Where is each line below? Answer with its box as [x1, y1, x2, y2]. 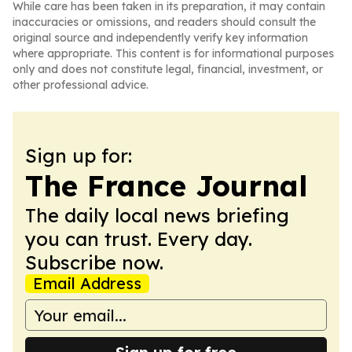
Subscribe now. [25, 251, 163, 274]
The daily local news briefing [25, 203, 289, 227]
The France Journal [25, 168, 307, 203]
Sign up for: [25, 144, 132, 167]
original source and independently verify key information [13, 31, 308, 45]
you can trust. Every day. [25, 227, 252, 251]
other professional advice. [13, 78, 148, 92]
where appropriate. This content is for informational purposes [13, 46, 334, 60]
